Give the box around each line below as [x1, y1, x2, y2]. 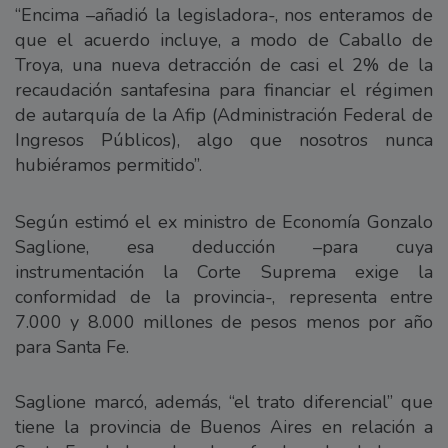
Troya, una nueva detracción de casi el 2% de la [15, 52, 433, 77]
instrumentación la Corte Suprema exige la [15, 259, 433, 284]
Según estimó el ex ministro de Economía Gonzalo [15, 209, 433, 234]
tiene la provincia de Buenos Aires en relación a [15, 414, 433, 439]
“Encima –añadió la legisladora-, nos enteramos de [15, 2, 433, 27]
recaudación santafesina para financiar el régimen [15, 77, 433, 102]
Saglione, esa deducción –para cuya [15, 234, 433, 259]
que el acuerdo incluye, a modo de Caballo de [15, 27, 433, 52]
